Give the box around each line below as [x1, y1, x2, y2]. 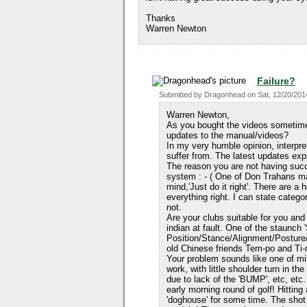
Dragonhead [204, 90, 245, 99]
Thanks [146, 13, 175, 23]
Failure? [257, 75, 295, 86]
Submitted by [159, 90, 204, 99]
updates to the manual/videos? [167, 130, 288, 140]
